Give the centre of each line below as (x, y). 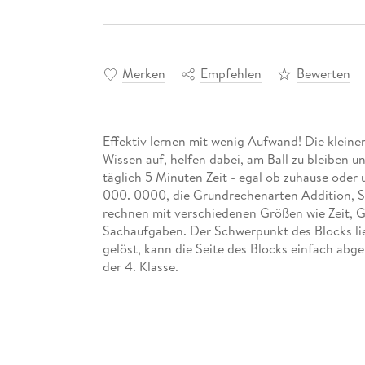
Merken (143, 73)
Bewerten (323, 73)
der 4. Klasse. (140, 266)
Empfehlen (231, 73)
